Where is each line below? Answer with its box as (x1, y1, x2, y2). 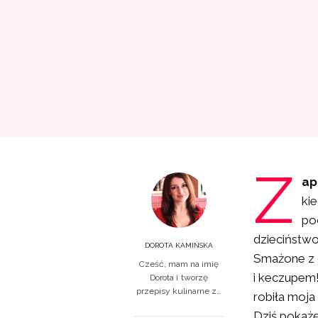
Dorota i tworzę (150, 273, 208, 283)
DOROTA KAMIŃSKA (145, 241, 213, 249)
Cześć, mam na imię (138, 259, 219, 269)
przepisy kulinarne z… (136, 286, 222, 296)
